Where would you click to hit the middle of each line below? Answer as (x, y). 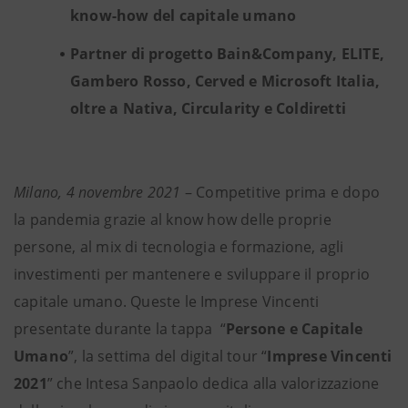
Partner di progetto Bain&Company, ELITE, (228, 54)
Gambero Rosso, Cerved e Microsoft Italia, (225, 81)
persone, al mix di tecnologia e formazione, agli (179, 247)
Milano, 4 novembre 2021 (97, 192)
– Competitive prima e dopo (280, 192)
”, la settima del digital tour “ (168, 356)
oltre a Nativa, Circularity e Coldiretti (208, 108)
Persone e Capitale (295, 329)
